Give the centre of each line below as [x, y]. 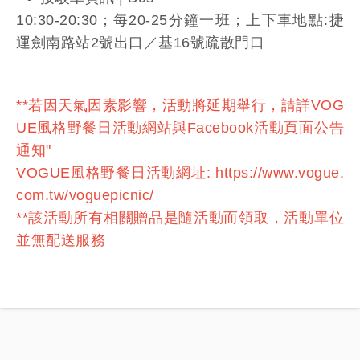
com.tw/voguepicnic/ [85, 195]
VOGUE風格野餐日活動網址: [116, 172]
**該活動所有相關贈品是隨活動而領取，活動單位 [180, 217]
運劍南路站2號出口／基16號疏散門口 [143, 42]
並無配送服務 [61, 240]
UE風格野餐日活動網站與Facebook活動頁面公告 [180, 127]
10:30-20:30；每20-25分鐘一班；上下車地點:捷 [180, 20]
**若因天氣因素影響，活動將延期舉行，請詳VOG [180, 105]
